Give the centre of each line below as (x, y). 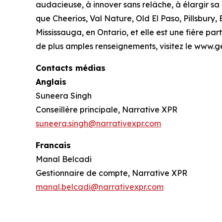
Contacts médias (71, 68)
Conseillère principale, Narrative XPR (107, 110)
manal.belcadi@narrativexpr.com (100, 187)
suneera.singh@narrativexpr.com (98, 124)
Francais (53, 145)
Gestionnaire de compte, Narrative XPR (111, 173)
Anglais (51, 82)
